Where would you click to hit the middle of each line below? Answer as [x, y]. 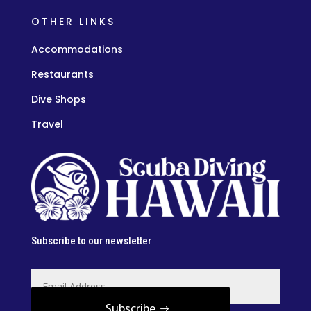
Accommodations [77, 49]
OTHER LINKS [73, 21]
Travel [47, 124]
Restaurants [62, 74]
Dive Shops [58, 99]
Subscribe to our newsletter [91, 241]
